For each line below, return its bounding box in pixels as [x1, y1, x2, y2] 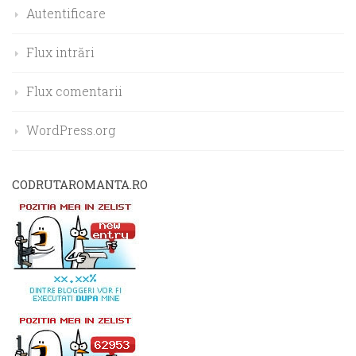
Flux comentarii [26, 82, 122, 99]
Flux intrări [26, 43, 95, 60]
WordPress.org [26, 121, 115, 138]
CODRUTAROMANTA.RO [12, 176, 148, 192]
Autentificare [26, 4, 106, 21]
